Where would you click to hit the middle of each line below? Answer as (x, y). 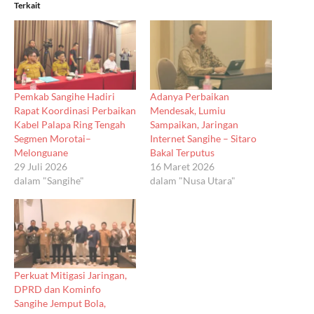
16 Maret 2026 (182, 167)
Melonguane (41, 153)
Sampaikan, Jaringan (194, 125)
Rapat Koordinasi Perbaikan (75, 111)
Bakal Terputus (182, 153)
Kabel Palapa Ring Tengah (70, 125)
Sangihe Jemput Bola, (60, 303)
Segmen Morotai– (53, 139)
